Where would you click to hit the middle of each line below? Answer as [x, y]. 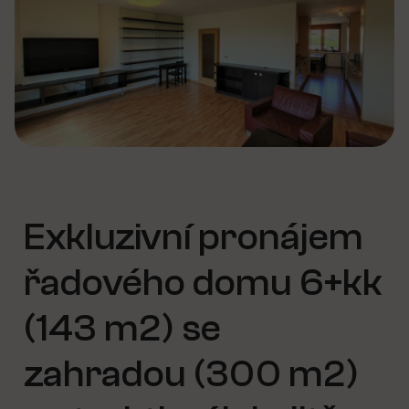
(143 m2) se [122, 329]
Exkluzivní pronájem [194, 237]
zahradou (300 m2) [191, 374]
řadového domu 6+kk [203, 283]
